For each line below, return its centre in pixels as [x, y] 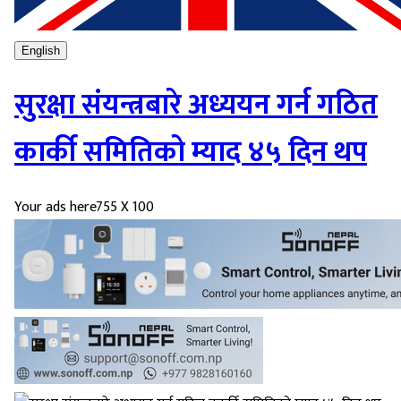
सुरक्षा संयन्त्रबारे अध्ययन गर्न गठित [196, 105]
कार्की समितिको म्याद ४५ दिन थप [191, 152]
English [41, 50]
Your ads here [55, 208]
